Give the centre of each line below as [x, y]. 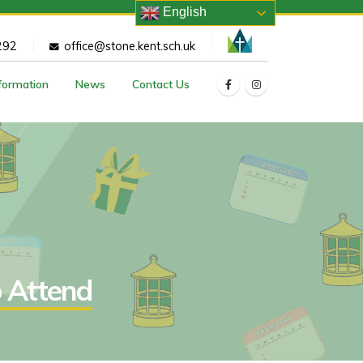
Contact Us [161, 84]
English [184, 12]
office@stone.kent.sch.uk [130, 46]
